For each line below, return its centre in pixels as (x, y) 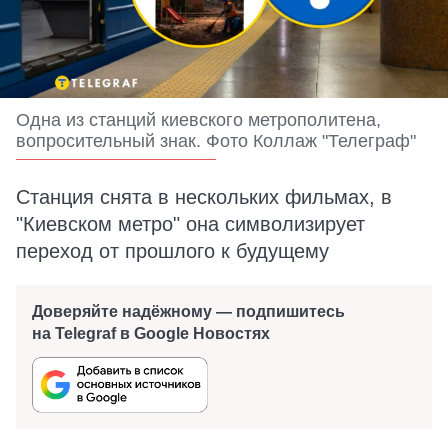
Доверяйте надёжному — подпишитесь (188, 311)
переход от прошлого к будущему (172, 251)
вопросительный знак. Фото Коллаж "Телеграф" (216, 141)
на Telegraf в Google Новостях (151, 333)
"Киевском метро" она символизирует (190, 224)
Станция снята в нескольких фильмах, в (204, 197)
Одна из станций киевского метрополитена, (198, 120)
